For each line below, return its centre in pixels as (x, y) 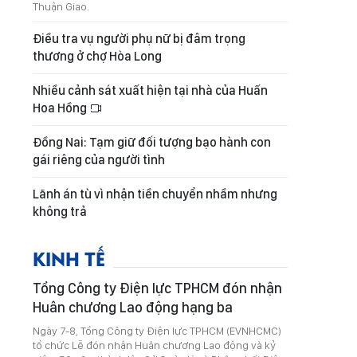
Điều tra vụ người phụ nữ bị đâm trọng (139, 39)
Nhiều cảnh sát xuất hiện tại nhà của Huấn (150, 90)
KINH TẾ (69, 258)
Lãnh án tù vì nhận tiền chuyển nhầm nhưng (155, 194)
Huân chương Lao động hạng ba (133, 307)
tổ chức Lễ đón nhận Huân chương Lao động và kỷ (154, 345)
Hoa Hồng (61, 108)
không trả (60, 212)
